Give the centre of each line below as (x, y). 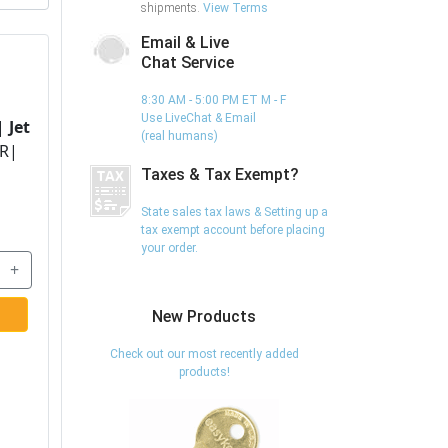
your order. (169, 248)
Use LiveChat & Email (198, 118)
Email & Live (185, 43)
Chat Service (187, 63)
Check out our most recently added (204, 354)
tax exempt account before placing (233, 230)
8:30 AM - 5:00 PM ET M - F (213, 100)
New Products (204, 317)
